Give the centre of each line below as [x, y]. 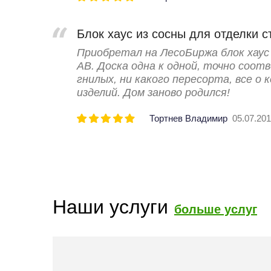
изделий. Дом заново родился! [153, 92]
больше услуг [216, 209]
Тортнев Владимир [188, 118]
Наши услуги [110, 207]
